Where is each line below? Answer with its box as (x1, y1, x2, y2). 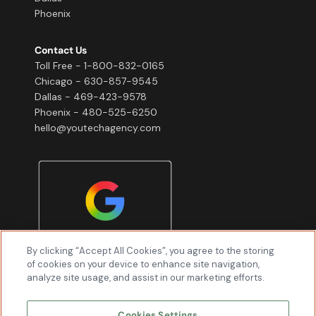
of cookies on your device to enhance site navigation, (27, 258, 260, 270)
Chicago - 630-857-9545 (35, 75, 158, 87)
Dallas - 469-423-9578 (35, 90, 147, 103)
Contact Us (35, 44, 87, 56)
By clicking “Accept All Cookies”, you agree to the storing (27, 245, 275, 257)
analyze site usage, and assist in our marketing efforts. (27, 272, 265, 284)
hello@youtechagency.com (35, 121, 161, 134)
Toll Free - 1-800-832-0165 (35, 59, 164, 72)
